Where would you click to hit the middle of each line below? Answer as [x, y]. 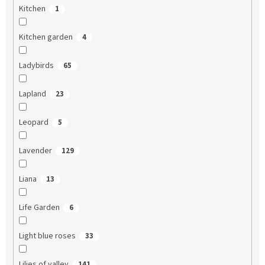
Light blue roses [47, 236]
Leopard [33, 123]
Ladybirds [36, 66]
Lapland [32, 94]
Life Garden [39, 208]
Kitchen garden [46, 38]
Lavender [35, 151]
